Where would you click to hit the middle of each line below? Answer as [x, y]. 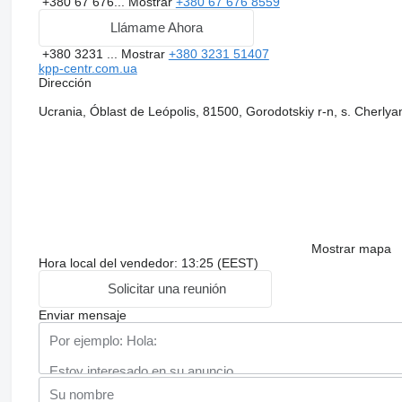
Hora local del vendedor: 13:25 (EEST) [148, 262]
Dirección [65, 82]
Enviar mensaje [82, 315]
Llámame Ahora [157, 28]
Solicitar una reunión [167, 289]
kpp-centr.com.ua [87, 68]
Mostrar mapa [351, 248]
